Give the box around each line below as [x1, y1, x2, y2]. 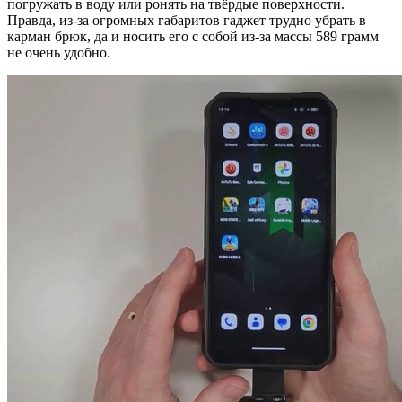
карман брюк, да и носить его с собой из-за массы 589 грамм [7, 29, 379, 45]
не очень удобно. [7, 45, 110, 61]
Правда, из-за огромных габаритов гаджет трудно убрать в [7, 13, 366, 29]
